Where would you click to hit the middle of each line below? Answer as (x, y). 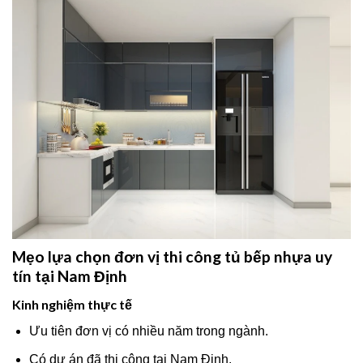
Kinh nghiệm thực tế (72, 304)
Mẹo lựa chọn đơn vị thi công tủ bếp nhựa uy (172, 257)
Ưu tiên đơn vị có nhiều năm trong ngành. (148, 331)
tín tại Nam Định (70, 276)
